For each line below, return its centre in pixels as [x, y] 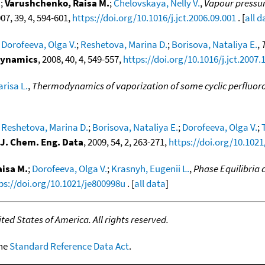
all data [150, 183]
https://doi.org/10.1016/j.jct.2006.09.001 [154, 17]
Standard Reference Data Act [69, 246]
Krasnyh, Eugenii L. [150, 168]
